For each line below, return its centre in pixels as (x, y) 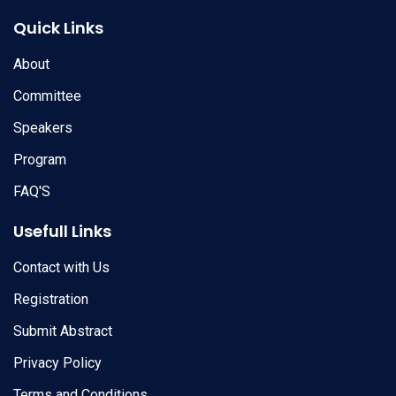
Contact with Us (61, 268)
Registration (51, 300)
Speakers (43, 128)
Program (40, 160)
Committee (47, 96)
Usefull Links (62, 231)
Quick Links (58, 27)
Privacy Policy (57, 363)
